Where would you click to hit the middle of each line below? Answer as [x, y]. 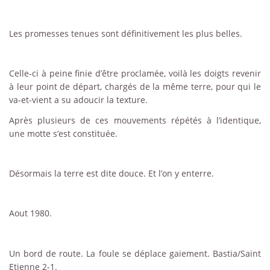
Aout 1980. [30, 213]
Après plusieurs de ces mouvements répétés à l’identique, [135, 120]
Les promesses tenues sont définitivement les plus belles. [127, 34]
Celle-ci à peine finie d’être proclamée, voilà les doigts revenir [135, 74]
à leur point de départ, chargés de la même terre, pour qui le [135, 87]
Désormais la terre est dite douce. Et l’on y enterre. [111, 174]
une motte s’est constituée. [63, 133]
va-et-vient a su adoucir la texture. [78, 100]
